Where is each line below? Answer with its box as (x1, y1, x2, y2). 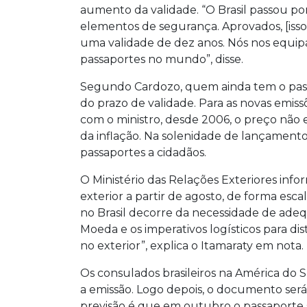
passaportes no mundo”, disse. (80, 52, 243, 66)
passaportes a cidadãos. (80, 145, 206, 159)
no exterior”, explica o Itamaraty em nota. (80, 238, 304, 252)
